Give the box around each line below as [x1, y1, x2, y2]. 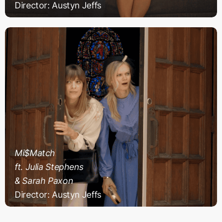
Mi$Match [15, 148, 56, 158]
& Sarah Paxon [15, 175, 73, 186]
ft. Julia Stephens [15, 162, 84, 172]
